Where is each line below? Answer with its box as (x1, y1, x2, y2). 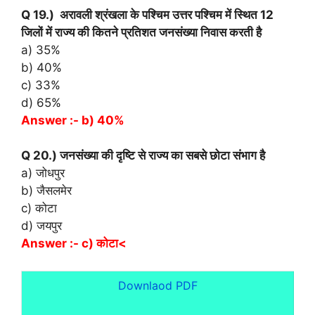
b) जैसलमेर (21, 184, 72, 198)
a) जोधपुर (21, 166, 65, 181)
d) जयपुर (21, 219, 62, 233)
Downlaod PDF (117, 278, 198, 292)
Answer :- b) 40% (21, 112, 124, 127)
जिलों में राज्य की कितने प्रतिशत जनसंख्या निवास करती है (21, 25, 262, 39)
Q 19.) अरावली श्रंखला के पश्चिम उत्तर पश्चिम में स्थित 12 (21, 7, 274, 22)
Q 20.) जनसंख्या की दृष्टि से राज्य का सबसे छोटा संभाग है (21, 148, 265, 163)
